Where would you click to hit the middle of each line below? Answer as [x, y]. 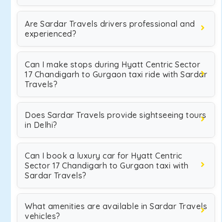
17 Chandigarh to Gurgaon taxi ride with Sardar [116, 74]
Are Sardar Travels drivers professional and [110, 24]
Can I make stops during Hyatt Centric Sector [112, 64]
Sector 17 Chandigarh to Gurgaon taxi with [107, 166]
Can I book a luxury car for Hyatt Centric [104, 156]
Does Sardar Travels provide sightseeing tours [116, 115]
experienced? [51, 34]
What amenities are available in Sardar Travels [116, 206]
